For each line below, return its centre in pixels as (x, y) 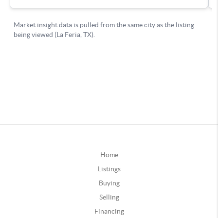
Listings (109, 169)
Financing (109, 211)
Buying (109, 183)
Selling (109, 197)
